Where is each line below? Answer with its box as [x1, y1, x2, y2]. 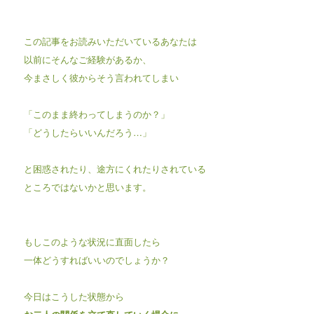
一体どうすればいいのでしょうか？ [23, 252, 170, 266]
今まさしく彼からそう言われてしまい [23, 70, 179, 84]
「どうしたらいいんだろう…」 [23, 125, 151, 139]
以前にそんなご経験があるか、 [23, 52, 151, 66]
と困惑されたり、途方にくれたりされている [23, 161, 206, 175]
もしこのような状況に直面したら [23, 234, 161, 248]
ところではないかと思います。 [23, 179, 151, 193]
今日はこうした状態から [23, 289, 124, 303]
